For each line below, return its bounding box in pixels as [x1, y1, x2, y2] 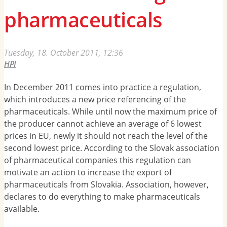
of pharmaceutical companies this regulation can [4, 155, 191, 166]
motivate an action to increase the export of [4, 167, 172, 178]
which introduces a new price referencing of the [4, 94, 186, 105]
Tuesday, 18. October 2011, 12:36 [4, 47, 123, 58]
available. [4, 203, 40, 215]
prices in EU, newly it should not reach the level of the [4, 130, 208, 142]
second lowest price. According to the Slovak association [4, 142, 219, 154]
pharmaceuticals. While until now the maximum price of [4, 106, 217, 118]
